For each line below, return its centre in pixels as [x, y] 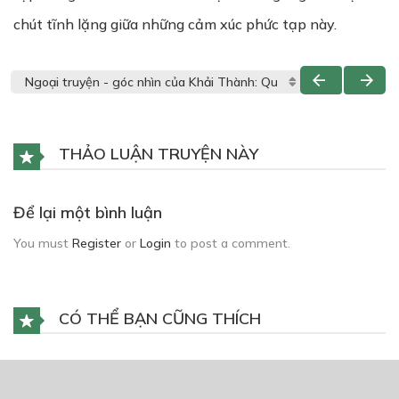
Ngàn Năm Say [123, 375]
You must [43, 243]
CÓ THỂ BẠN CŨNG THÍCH [158, 318]
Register [97, 243]
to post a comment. [231, 243]
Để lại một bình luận [88, 212]
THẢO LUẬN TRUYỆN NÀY [156, 154]
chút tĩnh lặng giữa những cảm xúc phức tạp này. [175, 24]
